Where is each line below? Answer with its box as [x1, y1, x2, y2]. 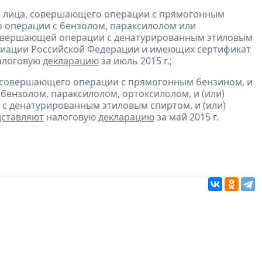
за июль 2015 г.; [99, 54, 172, 68]
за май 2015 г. [154, 111, 219, 124]
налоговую [44, 111, 98, 124]
